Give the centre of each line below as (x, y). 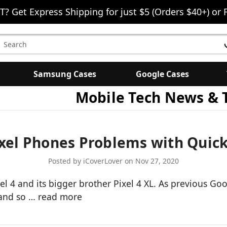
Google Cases (162, 74)
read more (60, 196)
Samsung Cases (65, 74)
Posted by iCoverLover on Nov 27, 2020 (113, 161)
